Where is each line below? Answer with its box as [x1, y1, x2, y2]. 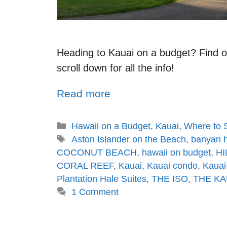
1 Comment [71, 186, 119, 197]
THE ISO [152, 173, 188, 184]
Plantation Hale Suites [57, 173, 146, 184]
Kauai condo [147, 160, 198, 171]
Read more [57, 88, 110, 100]
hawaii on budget [142, 147, 211, 158]
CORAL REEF [57, 160, 113, 171]
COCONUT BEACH [57, 147, 137, 158]
